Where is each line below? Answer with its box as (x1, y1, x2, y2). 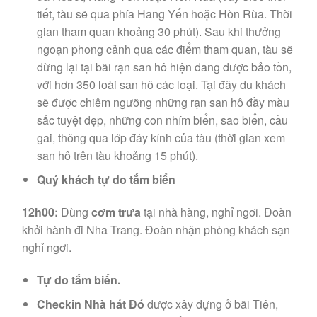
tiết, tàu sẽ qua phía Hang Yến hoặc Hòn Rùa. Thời (36, 5, 292, 22)
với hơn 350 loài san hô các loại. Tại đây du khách (36, 76, 286, 93)
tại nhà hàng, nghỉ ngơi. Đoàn (141, 204, 292, 221)
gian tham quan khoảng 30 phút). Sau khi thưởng (36, 23, 281, 40)
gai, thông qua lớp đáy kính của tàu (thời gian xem (36, 129, 285, 146)
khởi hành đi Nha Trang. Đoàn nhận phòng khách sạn (22, 221, 290, 238)
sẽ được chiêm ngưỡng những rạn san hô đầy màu (36, 93, 289, 110)
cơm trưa (91, 204, 141, 221)
